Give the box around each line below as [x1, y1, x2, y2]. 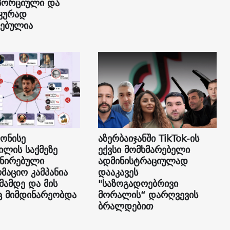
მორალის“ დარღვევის [98, 186, 198, 203]
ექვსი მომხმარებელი [98, 141, 190, 158]
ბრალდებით [98, 198, 153, 214]
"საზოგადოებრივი [98, 175, 178, 191]
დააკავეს [98, 164, 138, 180]
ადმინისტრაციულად [98, 152, 188, 169]
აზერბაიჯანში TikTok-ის [98, 130, 199, 146]
